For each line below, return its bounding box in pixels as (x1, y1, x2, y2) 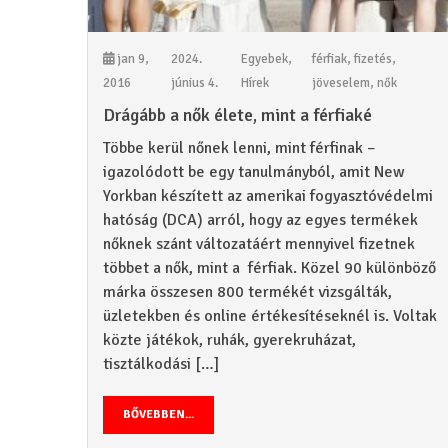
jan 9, (114, 50, 149, 67)
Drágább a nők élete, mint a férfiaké (103, 103, 372, 126)
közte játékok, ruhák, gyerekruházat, (103, 329, 356, 350)
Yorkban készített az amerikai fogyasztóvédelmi (103, 185, 433, 206)
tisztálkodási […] (103, 353, 219, 374)
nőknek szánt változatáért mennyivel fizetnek (103, 233, 415, 254)
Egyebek (241, 50, 289, 67)
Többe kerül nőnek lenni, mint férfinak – (103, 137, 375, 158)
